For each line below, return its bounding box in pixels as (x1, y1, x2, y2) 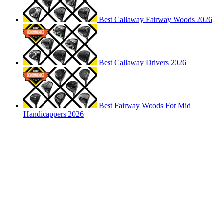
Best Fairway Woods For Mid (99, 101, 191, 110)
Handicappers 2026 (23, 110, 84, 119)
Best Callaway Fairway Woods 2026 (99, 15, 212, 24)
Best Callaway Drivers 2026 (99, 58, 186, 67)
